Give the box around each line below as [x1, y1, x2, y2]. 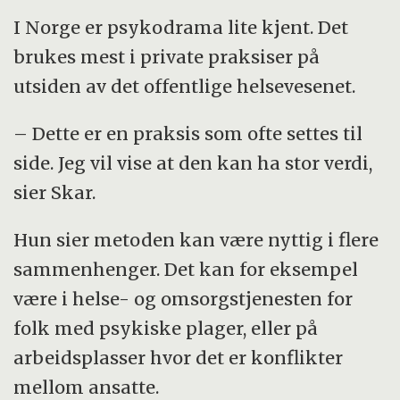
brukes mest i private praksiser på [13, 45, 321, 68]
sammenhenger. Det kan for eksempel [13, 257, 359, 280]
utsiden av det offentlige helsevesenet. [13, 74, 356, 97]
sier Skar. [13, 180, 96, 204]
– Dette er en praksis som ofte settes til [13, 121, 363, 145]
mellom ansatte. [13, 375, 160, 398]
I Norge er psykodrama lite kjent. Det [13, 15, 349, 38]
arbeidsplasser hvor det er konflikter [13, 346, 344, 369]
